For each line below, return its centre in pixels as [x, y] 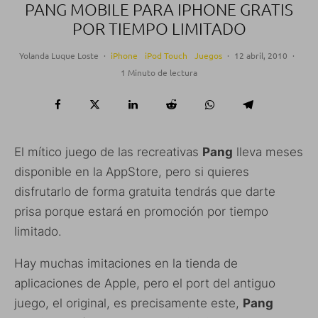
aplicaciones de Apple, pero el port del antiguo [145, 284]
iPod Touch [166, 56]
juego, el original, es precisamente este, [128, 303]
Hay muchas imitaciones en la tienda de [126, 264]
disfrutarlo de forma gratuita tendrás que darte [145, 192]
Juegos [208, 56]
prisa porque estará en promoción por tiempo [141, 212]
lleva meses [268, 152]
